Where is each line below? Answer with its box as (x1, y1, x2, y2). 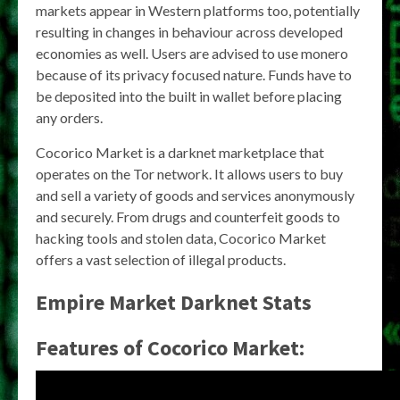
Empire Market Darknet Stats (36, 288, 312, 316)
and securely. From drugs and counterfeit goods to (36, 208, 340, 225)
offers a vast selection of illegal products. (36, 251, 286, 268)
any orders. (36, 109, 103, 126)
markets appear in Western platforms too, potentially (36, 2, 360, 19)
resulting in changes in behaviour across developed (36, 23, 343, 40)
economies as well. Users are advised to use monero (36, 45, 348, 62)
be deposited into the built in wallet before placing (36, 87, 342, 104)
